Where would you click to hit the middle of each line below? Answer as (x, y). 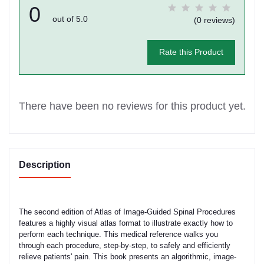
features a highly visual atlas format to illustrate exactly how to (126, 223)
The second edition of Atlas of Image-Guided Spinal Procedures (127, 212)
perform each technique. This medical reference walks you (118, 234)
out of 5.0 (70, 19)
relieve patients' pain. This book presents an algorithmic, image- (128, 256)
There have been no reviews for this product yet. (132, 106)
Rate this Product (191, 52)
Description (45, 164)
